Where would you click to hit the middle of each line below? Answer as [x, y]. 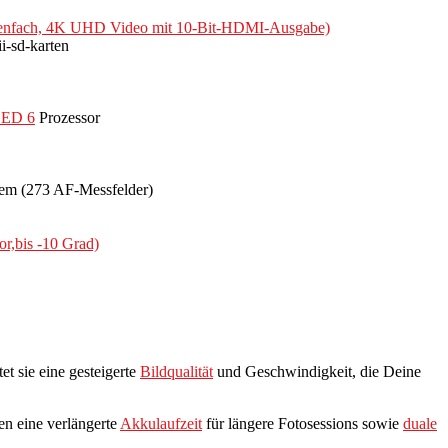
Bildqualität [176, 371]
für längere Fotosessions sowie [302, 423]
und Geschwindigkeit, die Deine [317, 371]
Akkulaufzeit [161, 423]
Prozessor [67, 117]
